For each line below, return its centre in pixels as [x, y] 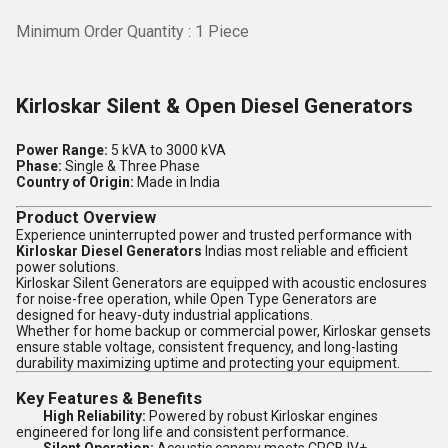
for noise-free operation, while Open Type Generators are [196, 299]
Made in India [177, 182]
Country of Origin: [75, 182]
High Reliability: [94, 416]
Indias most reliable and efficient [305, 251]
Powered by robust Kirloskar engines [262, 416]
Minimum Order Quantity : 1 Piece [132, 31]
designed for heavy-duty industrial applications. [164, 315]
